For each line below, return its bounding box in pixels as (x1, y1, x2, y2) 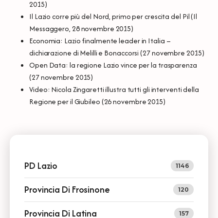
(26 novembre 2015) (100, 96, 165, 107)
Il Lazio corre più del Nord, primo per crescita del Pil (29, 11, 190, 21)
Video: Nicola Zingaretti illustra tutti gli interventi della (29, 84, 199, 94)
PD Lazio (24, 159, 58, 172)
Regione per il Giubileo (29, 96, 100, 107)
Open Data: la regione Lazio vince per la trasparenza (29, 59, 197, 70)
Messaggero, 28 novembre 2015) (29, 23, 134, 34)
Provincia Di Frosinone (24, 182, 110, 196)
